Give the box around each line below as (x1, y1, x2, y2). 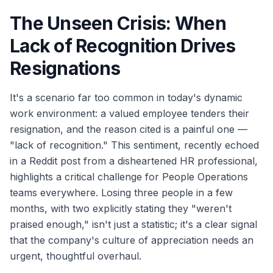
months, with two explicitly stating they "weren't (10, 202, 232, 214)
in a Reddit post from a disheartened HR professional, (10, 155, 258, 167)
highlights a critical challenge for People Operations (10, 171, 248, 183)
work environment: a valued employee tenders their (10, 107, 249, 119)
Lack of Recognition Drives (10, 35, 236, 57)
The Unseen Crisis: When (10, 12, 226, 34)
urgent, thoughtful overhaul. (10, 250, 141, 262)
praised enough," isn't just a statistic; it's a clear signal (10, 218, 257, 230)
